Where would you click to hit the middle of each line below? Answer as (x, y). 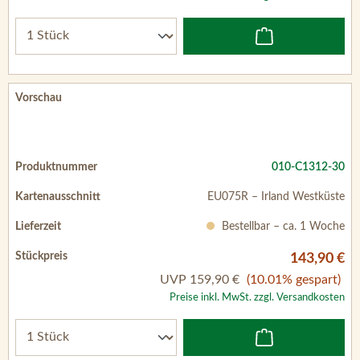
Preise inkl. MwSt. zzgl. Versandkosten (257, 297)
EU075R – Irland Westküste (276, 196)
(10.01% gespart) (294, 279)
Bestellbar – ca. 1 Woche (282, 226)
